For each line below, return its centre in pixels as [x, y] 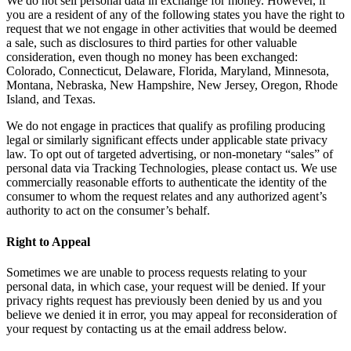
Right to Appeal [48, 241]
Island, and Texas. [51, 100]
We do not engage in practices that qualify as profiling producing [166, 126]
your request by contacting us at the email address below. [147, 328]
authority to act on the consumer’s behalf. [108, 211]
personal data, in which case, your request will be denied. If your [166, 286]
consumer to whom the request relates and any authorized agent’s [166, 197]
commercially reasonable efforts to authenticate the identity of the [166, 183]
